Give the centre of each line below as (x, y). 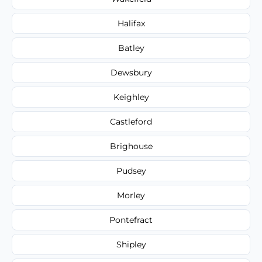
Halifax (131, 23)
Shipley (131, 244)
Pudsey (131, 170)
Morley (131, 195)
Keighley (131, 97)
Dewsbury (131, 72)
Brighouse (131, 146)
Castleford (131, 121)
